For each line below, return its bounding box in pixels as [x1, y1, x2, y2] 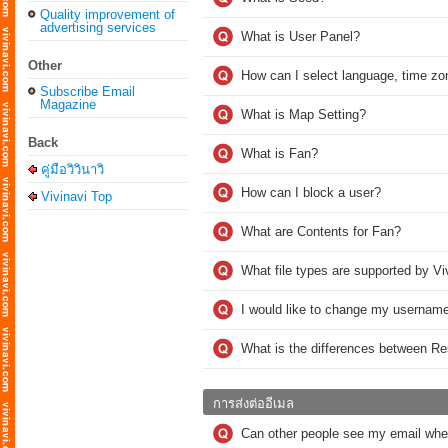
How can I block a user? [241, 185, 381, 200]
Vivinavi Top [41, 189, 112, 204]
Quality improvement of [40, 7, 175, 22]
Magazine [40, 97, 96, 112]
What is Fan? [241, 146, 318, 161]
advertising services [40, 20, 156, 35]
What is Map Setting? [241, 107, 366, 122]
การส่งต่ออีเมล [213, 396, 294, 411]
